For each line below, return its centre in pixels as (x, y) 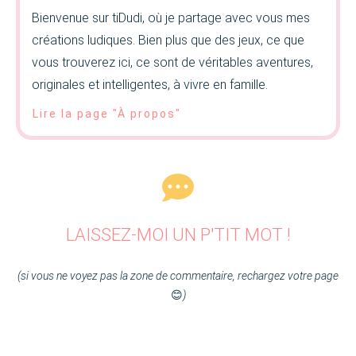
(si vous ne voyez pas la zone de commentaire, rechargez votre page (178, 276)
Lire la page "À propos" (107, 114)
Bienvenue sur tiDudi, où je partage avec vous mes (171, 18)
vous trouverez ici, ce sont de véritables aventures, (172, 63)
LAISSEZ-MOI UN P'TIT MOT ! (178, 235)
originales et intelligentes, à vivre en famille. (150, 85)
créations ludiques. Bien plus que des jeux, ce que (168, 41)
